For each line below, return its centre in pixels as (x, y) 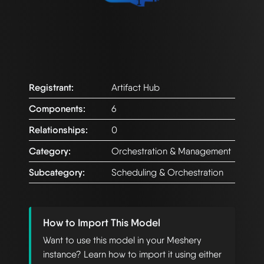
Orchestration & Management (171, 151)
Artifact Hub (136, 88)
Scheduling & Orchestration (167, 173)
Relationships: (58, 130)
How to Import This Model (102, 223)
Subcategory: (57, 173)
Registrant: (51, 88)
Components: (57, 109)
